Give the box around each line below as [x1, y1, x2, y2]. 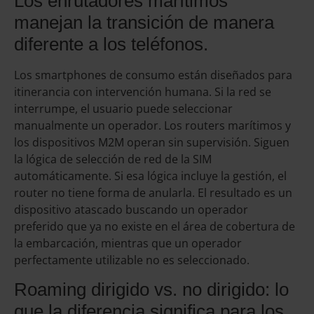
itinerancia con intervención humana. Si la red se [14, 84, 271, 100]
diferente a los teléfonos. [14, 34, 208, 55]
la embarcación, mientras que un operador [14, 235, 242, 252]
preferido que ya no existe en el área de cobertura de [14, 219, 295, 235]
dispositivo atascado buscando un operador [14, 202, 248, 218]
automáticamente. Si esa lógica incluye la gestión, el [14, 168, 287, 184]
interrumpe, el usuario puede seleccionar [14, 101, 233, 117]
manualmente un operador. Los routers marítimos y [14, 118, 291, 134]
